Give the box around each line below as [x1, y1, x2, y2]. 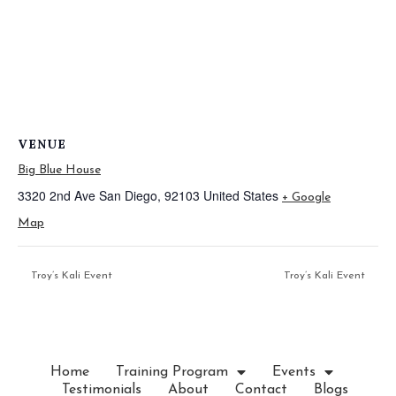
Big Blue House [18, 164, 101, 177]
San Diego [99, 187, 157, 204]
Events [271, 364, 316, 379]
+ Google [282, 191, 331, 204]
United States [203, 187, 278, 204]
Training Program [115, 364, 228, 379]
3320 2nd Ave [18, 187, 95, 204]
